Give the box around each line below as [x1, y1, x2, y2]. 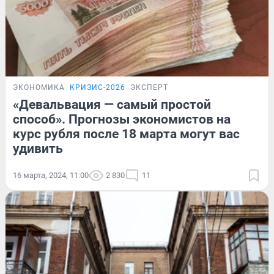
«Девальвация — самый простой [13, 97, 211, 112]
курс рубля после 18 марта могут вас [13, 126, 240, 141]
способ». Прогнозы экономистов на [13, 111, 231, 127]
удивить [13, 141, 63, 156]
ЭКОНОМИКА [13, 83, 65, 92]
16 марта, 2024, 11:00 [13, 170, 89, 180]
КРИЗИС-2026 [70, 83, 125, 92]
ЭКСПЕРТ [130, 83, 168, 92]
